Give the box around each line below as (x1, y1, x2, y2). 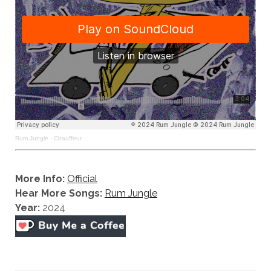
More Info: (15, 173, 65, 185)
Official (67, 173, 97, 185)
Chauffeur (53, 135, 82, 142)
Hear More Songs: (15, 188, 102, 200)
